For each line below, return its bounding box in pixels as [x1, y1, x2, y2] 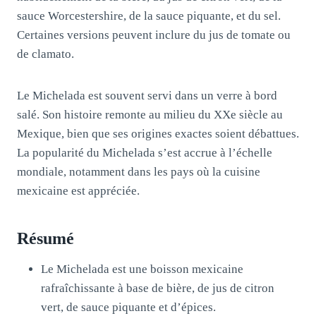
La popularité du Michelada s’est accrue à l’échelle [17, 145, 272, 159]
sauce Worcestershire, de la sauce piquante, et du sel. [17, 8, 281, 23]
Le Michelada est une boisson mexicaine [41, 262, 243, 276]
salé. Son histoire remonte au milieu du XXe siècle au [17, 107, 283, 121]
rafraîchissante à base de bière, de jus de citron [41, 281, 274, 295]
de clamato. [17, 47, 74, 61]
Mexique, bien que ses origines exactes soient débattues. [17, 126, 299, 140]
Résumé [17, 229, 74, 248]
